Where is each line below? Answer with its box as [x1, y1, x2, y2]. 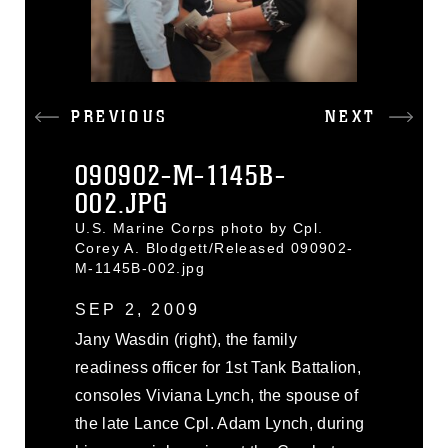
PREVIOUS [71, 106, 169, 128]
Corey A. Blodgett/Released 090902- [75, 240, 354, 256]
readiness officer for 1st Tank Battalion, [75, 359, 362, 376]
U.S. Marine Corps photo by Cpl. [75, 220, 324, 236]
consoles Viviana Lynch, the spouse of [75, 387, 358, 404]
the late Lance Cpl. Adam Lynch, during [75, 415, 365, 432]
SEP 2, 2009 [75, 301, 201, 318]
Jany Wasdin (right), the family [75, 331, 297, 348]
